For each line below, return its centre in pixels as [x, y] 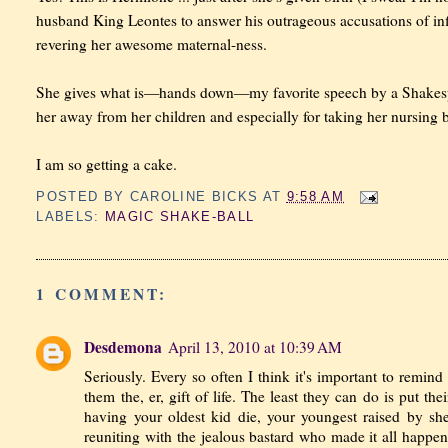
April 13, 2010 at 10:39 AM [255, 347]
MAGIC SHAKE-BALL [180, 217]
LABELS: [71, 217]
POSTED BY [83, 197]
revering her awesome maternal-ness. [152, 43]
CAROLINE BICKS [194, 197]
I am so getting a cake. [107, 163]
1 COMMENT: [102, 293]
